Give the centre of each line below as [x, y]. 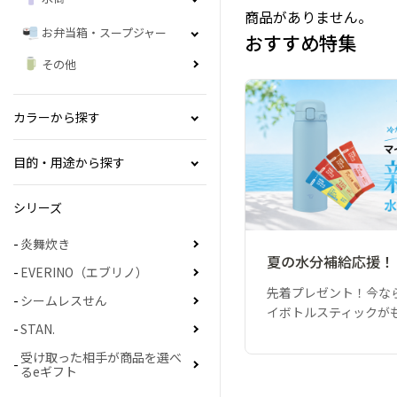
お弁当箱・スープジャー [104, 33]
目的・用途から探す [69, 163]
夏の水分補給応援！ [331, 261]
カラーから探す [57, 117]
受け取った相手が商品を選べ [101, 358]
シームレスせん [64, 301]
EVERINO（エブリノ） [84, 272]
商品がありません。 [309, 17]
